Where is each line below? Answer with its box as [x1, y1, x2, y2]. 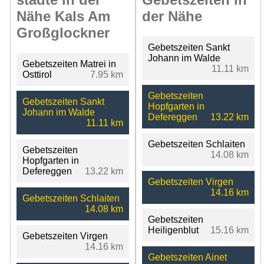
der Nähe [141, 8, 202, 25]
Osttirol [22, 70, 52, 80]
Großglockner [16, 25, 110, 41]
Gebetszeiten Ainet [147, 252, 227, 263]
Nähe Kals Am [16, 8, 110, 25]
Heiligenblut [147, 225, 199, 236]
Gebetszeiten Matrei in [22, 59, 116, 70]
